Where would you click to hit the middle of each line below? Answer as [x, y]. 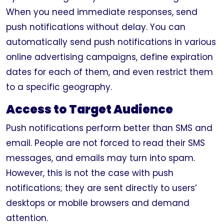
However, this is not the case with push [90, 173]
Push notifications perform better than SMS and [109, 128]
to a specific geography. [59, 87]
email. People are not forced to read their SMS [105, 143]
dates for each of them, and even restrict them [109, 72]
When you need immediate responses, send [102, 12]
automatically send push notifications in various [111, 42]
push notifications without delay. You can [96, 27]
